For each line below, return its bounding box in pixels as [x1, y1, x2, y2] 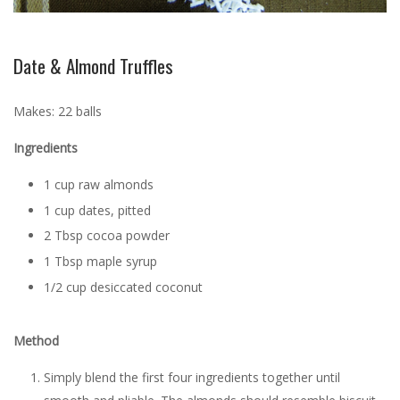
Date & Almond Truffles [13, 51, 173, 79]
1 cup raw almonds [43, 175, 154, 193]
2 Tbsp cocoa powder [43, 227, 170, 245]
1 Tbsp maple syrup [43, 253, 157, 271]
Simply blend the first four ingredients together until [43, 369, 340, 387]
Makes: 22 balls [13, 102, 102, 120]
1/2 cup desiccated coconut [43, 278, 203, 296]
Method [13, 332, 59, 350]
